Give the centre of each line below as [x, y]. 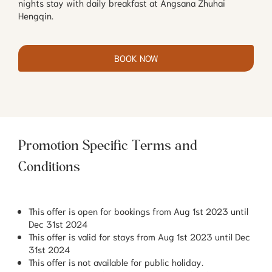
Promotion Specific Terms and [108, 146]
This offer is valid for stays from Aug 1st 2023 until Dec [139, 236]
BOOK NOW [136, 58]
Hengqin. [36, 15]
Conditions [49, 168]
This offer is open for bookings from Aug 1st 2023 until [138, 210]
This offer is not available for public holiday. [116, 261]
